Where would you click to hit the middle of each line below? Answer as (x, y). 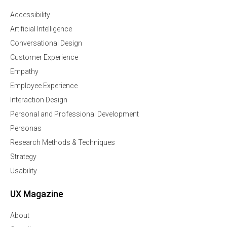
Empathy (24, 72)
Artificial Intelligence (41, 29)
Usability (24, 171)
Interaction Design (39, 100)
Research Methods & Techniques (63, 143)
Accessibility (30, 15)
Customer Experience (44, 58)
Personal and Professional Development (74, 114)
